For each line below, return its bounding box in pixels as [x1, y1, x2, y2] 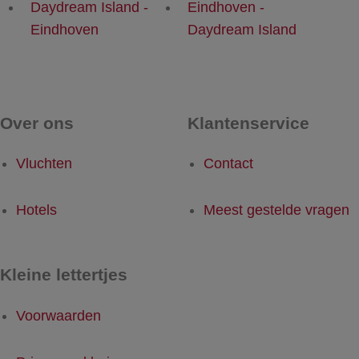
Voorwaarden [16, 307, 101, 324]
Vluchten [16, 155, 72, 172]
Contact [204, 155, 253, 172]
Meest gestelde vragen [204, 202, 349, 219]
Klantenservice [188, 114, 309, 133]
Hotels [16, 202, 57, 219]
